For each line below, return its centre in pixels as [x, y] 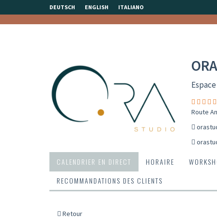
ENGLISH [97, 7]
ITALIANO [131, 7]
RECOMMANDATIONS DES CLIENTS [110, 180]
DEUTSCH [62, 7]
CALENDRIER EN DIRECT [94, 162]
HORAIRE [160, 162]
